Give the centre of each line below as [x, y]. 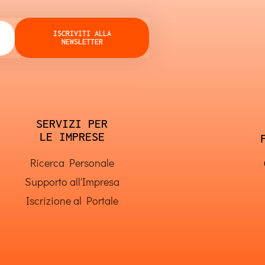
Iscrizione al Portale [72, 201]
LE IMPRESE [72, 136]
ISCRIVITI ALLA [82, 33]
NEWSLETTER [82, 42]
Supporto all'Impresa [72, 182]
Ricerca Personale [72, 163]
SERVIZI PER [72, 123]
